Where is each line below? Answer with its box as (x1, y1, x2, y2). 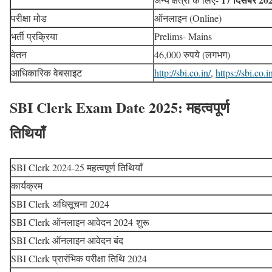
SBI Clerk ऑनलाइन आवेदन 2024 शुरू (11, 216, 149, 229)
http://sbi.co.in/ (154, 66, 211, 80)
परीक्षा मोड (11, 12, 47, 25)
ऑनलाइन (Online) (154, 12, 222, 25)
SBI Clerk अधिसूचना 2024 (11, 197, 109, 211)
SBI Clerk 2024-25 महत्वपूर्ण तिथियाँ (11, 161, 143, 174)
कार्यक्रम (11, 179, 42, 192)
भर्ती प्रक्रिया (11, 30, 58, 43)
